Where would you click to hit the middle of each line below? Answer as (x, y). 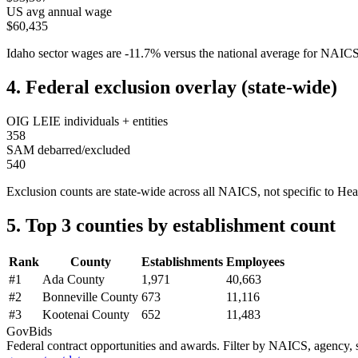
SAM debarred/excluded (68, 150)
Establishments (182, 261)
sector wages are (78, 54)
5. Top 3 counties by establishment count (171, 225)
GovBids (29, 331)
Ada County (74, 279)
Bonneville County (90, 296)
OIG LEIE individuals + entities (87, 121)
